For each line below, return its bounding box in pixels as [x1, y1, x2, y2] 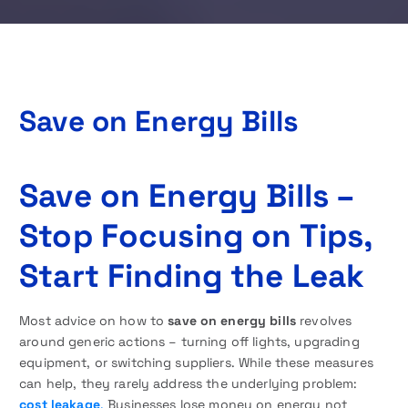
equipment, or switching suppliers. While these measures [19, 353, 373, 371]
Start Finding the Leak [19, 254, 365, 296]
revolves [296, 311, 352, 329]
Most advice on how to [19, 311, 168, 329]
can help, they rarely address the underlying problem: [19, 374, 358, 392]
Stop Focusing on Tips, [19, 214, 372, 256]
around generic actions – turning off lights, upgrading [19, 332, 360, 350]
